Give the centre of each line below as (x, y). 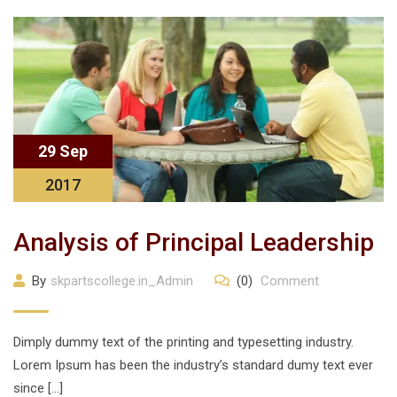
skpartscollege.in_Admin (122, 281)
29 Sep (63, 151)
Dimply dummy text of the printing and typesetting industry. (183, 342)
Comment (288, 281)
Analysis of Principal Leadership (194, 242)
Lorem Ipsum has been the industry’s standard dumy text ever (193, 365)
